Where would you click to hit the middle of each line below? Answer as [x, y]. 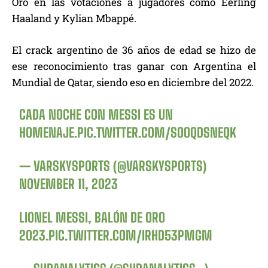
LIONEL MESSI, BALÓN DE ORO [92, 218]
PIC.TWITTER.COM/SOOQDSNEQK [157, 133]
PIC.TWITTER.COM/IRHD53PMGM [131, 236]
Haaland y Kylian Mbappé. [74, 19]
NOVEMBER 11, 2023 [69, 184]
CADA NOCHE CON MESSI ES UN [96, 115]
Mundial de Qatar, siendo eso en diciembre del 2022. [133, 83]
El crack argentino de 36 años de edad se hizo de [134, 50]
